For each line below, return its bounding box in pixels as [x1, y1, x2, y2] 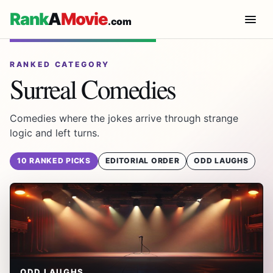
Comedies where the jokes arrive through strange [10, 112, 238, 124]
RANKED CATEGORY [10, 59, 110, 69]
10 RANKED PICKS [16, 156, 91, 166]
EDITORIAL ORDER [105, 156, 180, 166]
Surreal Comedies [10, 70, 175, 106]
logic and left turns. [10, 126, 99, 139]
